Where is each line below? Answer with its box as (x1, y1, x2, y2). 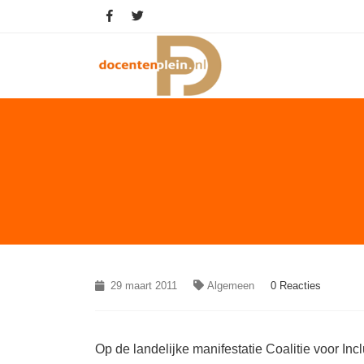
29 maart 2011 (107, 279, 177, 292)
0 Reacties (271, 279, 321, 292)
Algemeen (207, 279, 254, 292)
